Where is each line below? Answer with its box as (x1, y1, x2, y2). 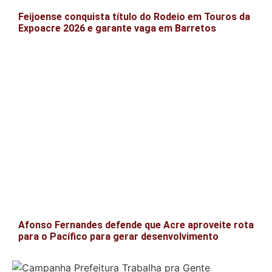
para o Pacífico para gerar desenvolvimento (18, 231, 219, 242)
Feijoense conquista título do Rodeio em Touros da (18, 11, 250, 23)
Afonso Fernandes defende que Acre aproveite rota (18, 219, 254, 231)
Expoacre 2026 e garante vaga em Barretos (18, 22, 216, 35)
